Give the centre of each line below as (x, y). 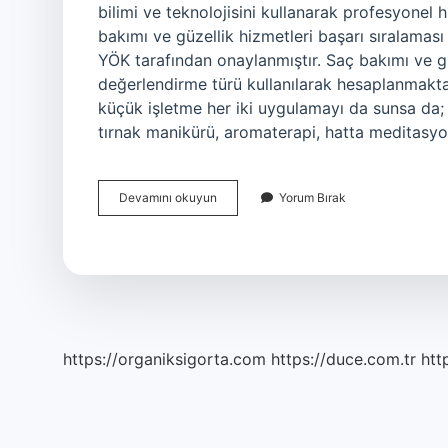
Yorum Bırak (312, 197)
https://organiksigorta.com (164, 359)
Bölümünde (247, 214)
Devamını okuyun (168, 197)
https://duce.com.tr (343, 359)
